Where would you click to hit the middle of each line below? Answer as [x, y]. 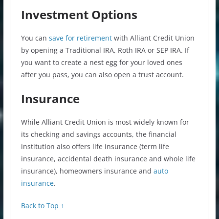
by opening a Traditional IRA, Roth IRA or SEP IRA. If [105, 50]
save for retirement [79, 38]
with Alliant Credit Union [153, 38]
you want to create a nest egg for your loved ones [101, 62]
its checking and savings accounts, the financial [99, 134]
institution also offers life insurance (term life [95, 146]
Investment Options [79, 14]
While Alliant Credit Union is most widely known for [105, 122]
